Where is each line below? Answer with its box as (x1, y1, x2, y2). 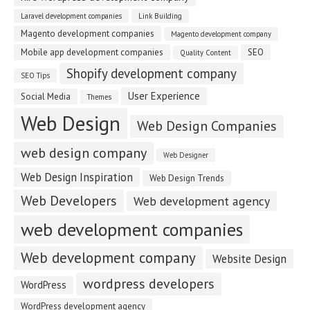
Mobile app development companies (21, 46, 163, 59)
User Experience (128, 89, 200, 103)
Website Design (212, 251, 286, 267)
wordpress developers (83, 275, 215, 293)
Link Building (138, 11, 182, 21)
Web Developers (21, 192, 117, 210)
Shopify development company (66, 65, 237, 82)
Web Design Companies (137, 117, 277, 136)
